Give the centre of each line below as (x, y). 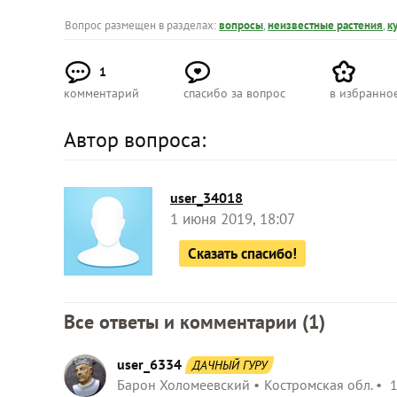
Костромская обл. (318, 384)
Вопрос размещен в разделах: (142, 25)
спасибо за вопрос (234, 93)
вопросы (241, 25)
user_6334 (149, 364)
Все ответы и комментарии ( (186, 321)
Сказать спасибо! (242, 253)
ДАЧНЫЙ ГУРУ (230, 365)
